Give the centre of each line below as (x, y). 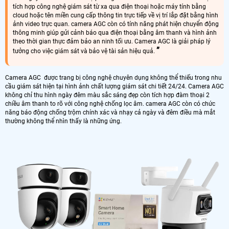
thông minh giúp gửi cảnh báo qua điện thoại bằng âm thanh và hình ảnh (115, 33)
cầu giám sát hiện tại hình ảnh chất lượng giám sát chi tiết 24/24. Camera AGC (114, 87)
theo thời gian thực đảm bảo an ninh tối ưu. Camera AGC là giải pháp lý (112, 42)
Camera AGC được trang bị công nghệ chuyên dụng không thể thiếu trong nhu (113, 78)
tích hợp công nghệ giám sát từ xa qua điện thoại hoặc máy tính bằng (109, 7)
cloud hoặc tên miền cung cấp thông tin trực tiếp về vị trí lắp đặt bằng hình (116, 16)
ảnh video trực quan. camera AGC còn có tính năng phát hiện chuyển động (116, 24)
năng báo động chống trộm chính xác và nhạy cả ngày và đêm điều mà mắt (110, 113)
